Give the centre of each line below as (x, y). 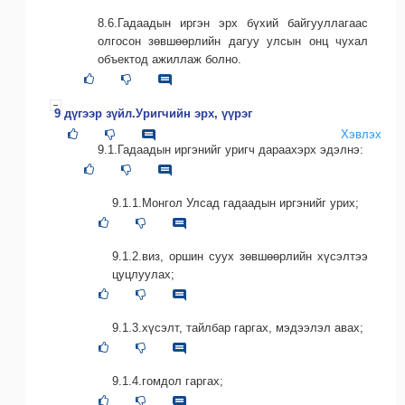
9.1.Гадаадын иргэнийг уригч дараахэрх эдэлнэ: (231, 149)
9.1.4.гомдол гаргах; (168, 381)
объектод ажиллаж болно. (170, 59)
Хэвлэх (361, 134)
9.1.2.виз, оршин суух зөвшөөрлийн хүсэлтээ (240, 256)
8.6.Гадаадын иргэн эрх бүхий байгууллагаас (233, 23)
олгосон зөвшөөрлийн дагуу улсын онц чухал (233, 41)
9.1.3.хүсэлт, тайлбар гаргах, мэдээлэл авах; (238, 328)
